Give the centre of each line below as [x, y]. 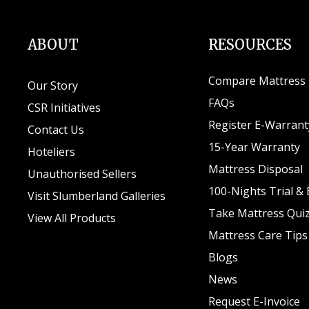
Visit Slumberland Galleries [97, 196]
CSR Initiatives [64, 108]
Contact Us [56, 130]
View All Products [72, 218]
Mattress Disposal [256, 169]
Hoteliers [52, 152]
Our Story [53, 86]
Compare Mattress [257, 81]
